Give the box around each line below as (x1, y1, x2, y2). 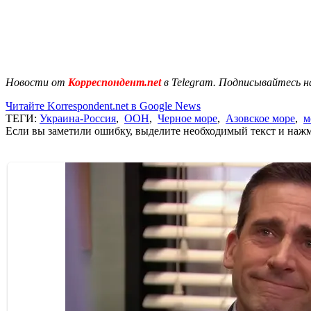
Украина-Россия (40, 112, 116, 124)
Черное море (158, 112, 217, 124)
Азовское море (226, 112, 295, 124)
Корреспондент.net (65, 76, 164, 88)
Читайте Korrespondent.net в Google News (6, 99, 201, 112)
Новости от (6, 76, 65, 88)
